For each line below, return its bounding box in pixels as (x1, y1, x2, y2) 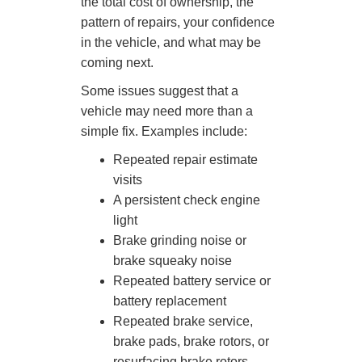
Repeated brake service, (113, 314, 253, 328)
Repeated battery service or (113, 273, 271, 288)
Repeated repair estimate (113, 152, 258, 166)
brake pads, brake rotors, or (113, 334, 269, 348)
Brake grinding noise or (113, 233, 246, 247)
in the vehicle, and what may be (81, 35, 261, 49)
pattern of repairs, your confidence (81, 15, 275, 29)
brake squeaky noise (113, 253, 232, 267)
